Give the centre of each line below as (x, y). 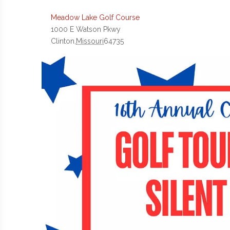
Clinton (63, 41)
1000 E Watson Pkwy (86, 29)
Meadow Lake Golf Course (95, 17)
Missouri (90, 41)
